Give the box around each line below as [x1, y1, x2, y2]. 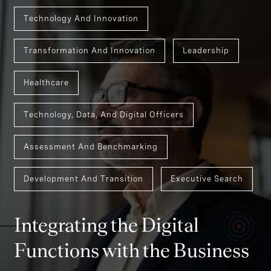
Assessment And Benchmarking [24, 171, 158, 180]
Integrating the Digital [14, 244, 199, 265]
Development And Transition [24, 203, 143, 212]
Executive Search [171, 203, 243, 212]
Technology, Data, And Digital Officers [24, 139, 184, 148]
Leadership [183, 74, 229, 84]
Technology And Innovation [24, 42, 139, 52]
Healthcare [24, 106, 69, 116]
